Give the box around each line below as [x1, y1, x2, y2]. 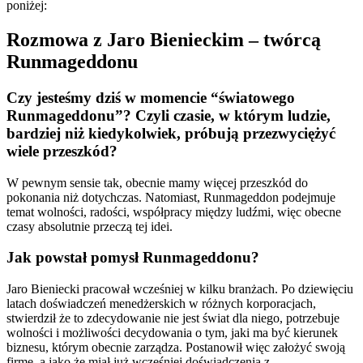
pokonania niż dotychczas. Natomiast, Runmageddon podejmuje [6, 190, 335, 204]
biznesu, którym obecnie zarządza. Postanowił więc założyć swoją [6, 340, 345, 355]
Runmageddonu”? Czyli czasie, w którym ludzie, [6, 106, 331, 124]
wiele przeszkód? [6, 142, 117, 160]
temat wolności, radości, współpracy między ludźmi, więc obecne [6, 204, 341, 219]
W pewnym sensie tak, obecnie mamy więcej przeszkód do [6, 175, 308, 190]
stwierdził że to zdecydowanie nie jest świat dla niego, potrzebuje [6, 311, 340, 326]
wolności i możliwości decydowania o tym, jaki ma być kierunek [6, 326, 338, 340]
